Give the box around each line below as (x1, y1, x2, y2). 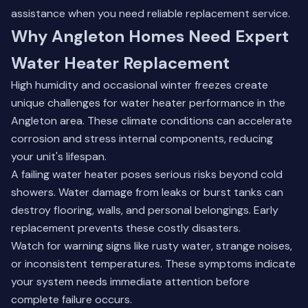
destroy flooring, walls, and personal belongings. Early (11, 203, 278, 217)
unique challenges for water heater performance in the (11, 96, 285, 110)
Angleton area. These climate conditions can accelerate (11, 113, 292, 128)
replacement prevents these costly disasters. (11, 221, 241, 235)
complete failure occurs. (11, 292, 132, 307)
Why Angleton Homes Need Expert (11, 25, 289, 47)
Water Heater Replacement (11, 52, 230, 74)
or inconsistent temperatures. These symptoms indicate (11, 256, 296, 271)
